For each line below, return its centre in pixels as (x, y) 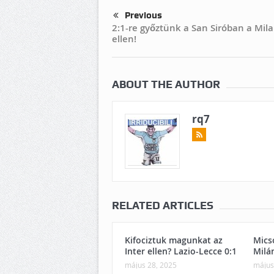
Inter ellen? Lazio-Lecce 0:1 (181, 251)
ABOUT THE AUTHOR (166, 84)
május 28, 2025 (151, 265)
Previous (143, 16)
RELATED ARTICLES (163, 206)
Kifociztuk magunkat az (174, 240)
